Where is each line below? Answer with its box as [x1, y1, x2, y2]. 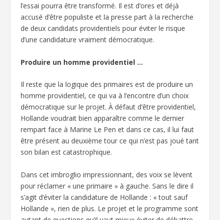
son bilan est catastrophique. [21, 147, 112, 157]
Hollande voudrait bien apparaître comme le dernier [21, 113, 185, 123]
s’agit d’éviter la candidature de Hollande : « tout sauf [21, 192, 188, 202]
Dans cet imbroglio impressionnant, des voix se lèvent [21, 169, 193, 179]
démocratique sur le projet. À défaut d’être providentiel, [21, 102, 196, 112]
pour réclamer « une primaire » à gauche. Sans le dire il [21, 181, 194, 191]
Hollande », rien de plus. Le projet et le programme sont [21, 203, 199, 213]
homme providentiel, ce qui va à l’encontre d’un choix [21, 91, 189, 101]
